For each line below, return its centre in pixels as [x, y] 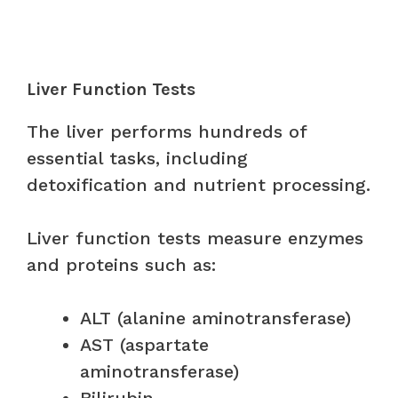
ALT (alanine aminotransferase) [215, 318]
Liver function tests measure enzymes [195, 238]
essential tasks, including [137, 158]
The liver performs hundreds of [167, 131]
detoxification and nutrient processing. [199, 184]
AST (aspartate [144, 344]
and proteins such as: [121, 264]
